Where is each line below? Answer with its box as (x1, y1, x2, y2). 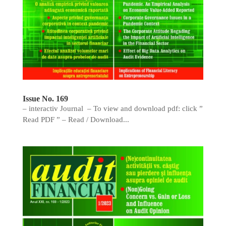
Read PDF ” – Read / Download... (22, 115, 129, 124)
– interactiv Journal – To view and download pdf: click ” (22, 104, 203, 112)
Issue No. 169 (22, 94, 68, 103)
